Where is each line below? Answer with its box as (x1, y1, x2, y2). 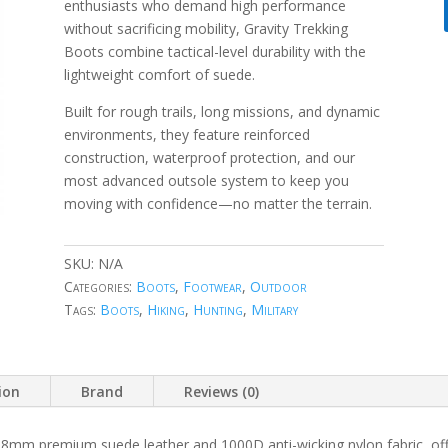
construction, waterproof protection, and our (63, 148, 355, 168)
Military (250, 300, 298, 320)
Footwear (182, 277, 242, 297)
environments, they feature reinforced (63, 125, 310, 145)
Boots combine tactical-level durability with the (63, 42, 366, 62)
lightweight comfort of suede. (63, 65, 255, 85)
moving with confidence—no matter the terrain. (63, 194, 372, 214)
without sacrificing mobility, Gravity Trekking (63, 19, 348, 39)
